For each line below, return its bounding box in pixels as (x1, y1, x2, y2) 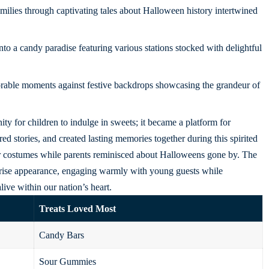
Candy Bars (38, 230, 84, 241)
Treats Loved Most (38, 204, 116, 214)
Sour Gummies (38, 256, 96, 267)
